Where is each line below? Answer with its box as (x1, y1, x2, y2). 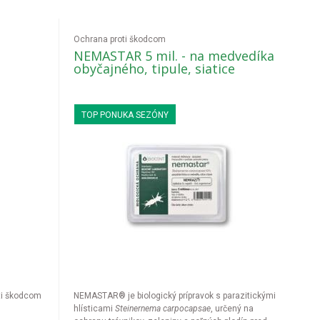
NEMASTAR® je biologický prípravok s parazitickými (74, 291, 276, 301)
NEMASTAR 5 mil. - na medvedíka (74, 47, 275, 64)
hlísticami (74, 304, 116, 314)
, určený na (211, 304, 254, 314)
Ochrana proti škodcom (74, 34, 166, 44)
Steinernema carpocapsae (115, 304, 211, 314)
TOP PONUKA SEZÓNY (81, 110, 169, 120)
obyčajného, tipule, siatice (74, 60, 236, 77)
